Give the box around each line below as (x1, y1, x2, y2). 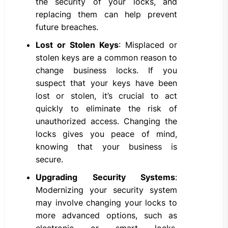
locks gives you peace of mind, (36, 129, 177, 139)
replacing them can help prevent (36, 9, 177, 20)
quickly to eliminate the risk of (36, 103, 177, 114)
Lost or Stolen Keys (36, 40, 119, 50)
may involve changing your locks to (36, 197, 177, 208)
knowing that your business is (36, 141, 177, 152)
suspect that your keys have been (36, 78, 177, 89)
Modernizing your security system (36, 185, 177, 195)
